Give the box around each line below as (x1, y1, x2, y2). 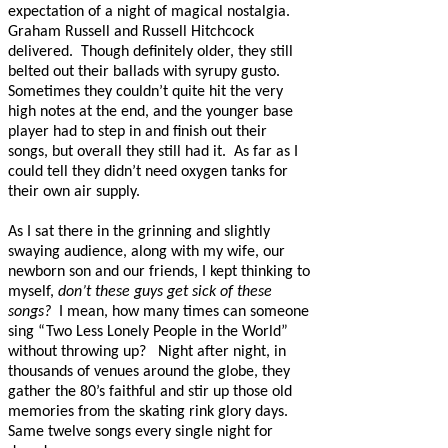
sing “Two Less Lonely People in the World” (8, 324, 288, 341)
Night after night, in (158, 344, 286, 361)
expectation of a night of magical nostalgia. (8, 4, 290, 21)
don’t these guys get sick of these (58, 284, 272, 301)
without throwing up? (8, 344, 150, 361)
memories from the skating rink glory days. (8, 404, 288, 421)
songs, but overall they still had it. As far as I (8, 144, 298, 161)
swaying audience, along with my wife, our (8, 244, 285, 261)
